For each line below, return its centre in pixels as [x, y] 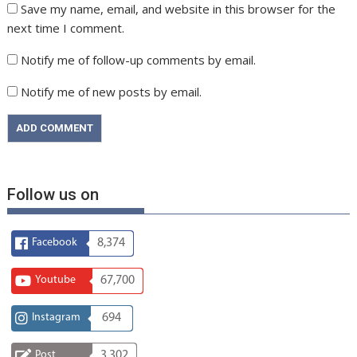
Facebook [55, 242]
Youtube [56, 280]
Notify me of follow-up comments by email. [139, 59]
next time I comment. [66, 27]
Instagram [57, 317]
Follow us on [53, 194]
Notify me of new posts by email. [112, 91]
